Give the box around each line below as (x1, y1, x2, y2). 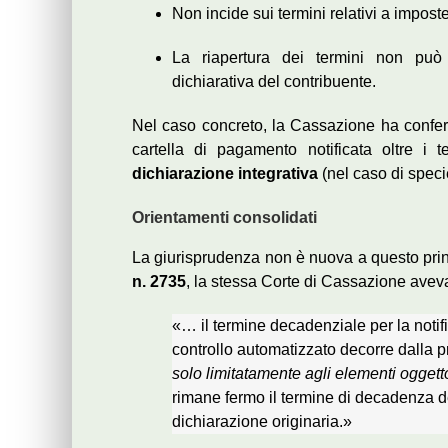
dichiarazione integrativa (132, 164, 318, 182)
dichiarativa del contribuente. (172, 72, 376, 90)
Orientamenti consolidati (132, 208, 317, 226)
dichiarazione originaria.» (172, 412, 352, 430)
